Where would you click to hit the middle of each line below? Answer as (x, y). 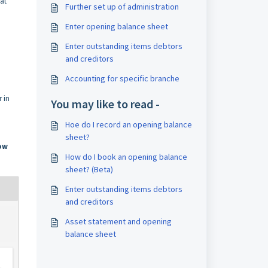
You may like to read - (105, 104)
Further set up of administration (122, 7)
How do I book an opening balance (126, 157)
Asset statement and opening (118, 221)
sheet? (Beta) (89, 169)
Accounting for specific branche (122, 78)
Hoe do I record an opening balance (128, 124)
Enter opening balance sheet (116, 26)
